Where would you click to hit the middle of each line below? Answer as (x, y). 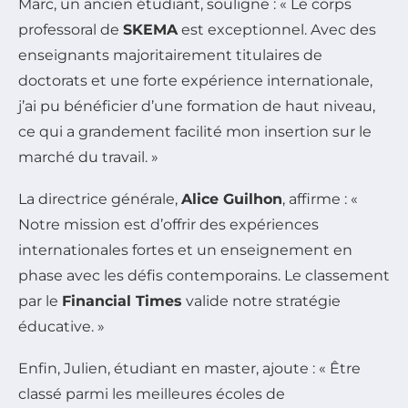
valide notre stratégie (261, 301)
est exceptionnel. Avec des (277, 29)
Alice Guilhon (232, 199)
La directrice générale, (100, 199)
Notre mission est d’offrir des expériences (168, 224)
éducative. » (61, 326)
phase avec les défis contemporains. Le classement (204, 275)
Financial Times (122, 301)
